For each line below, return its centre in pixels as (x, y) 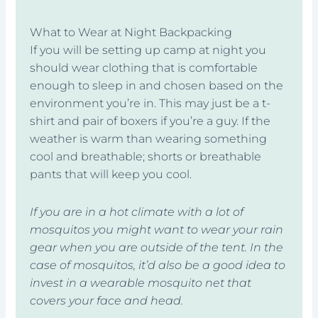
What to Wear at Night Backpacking (131, 32)
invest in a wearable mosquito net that (141, 283)
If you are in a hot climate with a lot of (137, 212)
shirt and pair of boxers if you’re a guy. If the (150, 121)
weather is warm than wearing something (149, 139)
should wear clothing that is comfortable (144, 68)
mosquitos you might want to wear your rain (157, 230)
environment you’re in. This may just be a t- (150, 103)
